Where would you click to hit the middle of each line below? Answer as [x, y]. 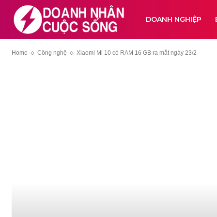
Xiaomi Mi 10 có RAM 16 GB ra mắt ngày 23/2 [137, 53]
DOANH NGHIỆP [174, 19]
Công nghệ [52, 53]
